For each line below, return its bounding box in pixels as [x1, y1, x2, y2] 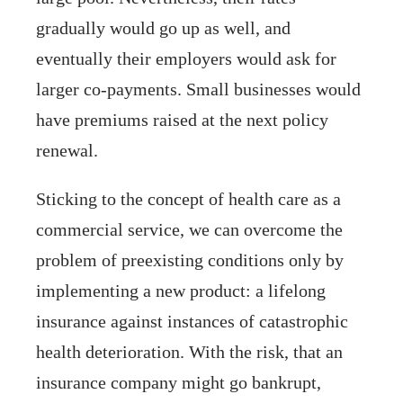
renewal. [36, 139, 98, 160]
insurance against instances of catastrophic [36, 310, 348, 331]
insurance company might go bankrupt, [36, 372, 321, 392]
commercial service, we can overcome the [36, 219, 343, 239]
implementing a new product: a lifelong [36, 280, 326, 300]
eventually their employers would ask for [36, 48, 336, 68]
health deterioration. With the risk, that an [36, 341, 343, 362]
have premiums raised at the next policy [36, 109, 328, 130]
